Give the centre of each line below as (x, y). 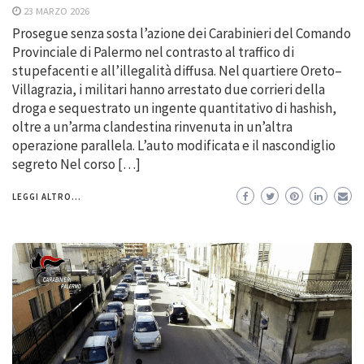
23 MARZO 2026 (56, 10)
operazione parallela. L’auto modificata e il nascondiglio (174, 145)
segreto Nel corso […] (76, 164)
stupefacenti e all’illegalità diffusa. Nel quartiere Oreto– (177, 70)
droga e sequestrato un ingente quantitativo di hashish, (174, 108)
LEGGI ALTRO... (47, 196)
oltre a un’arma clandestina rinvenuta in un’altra (152, 126)
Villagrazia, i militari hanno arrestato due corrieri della (169, 89)
